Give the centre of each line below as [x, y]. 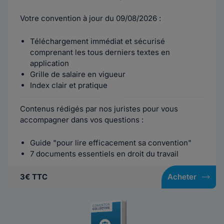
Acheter [182, 177]
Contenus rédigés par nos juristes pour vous [99, 109]
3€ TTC [34, 177]
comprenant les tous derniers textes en [100, 52]
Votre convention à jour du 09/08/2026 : [90, 18]
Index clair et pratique [69, 85]
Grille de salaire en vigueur [78, 74]
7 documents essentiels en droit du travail [104, 154]
